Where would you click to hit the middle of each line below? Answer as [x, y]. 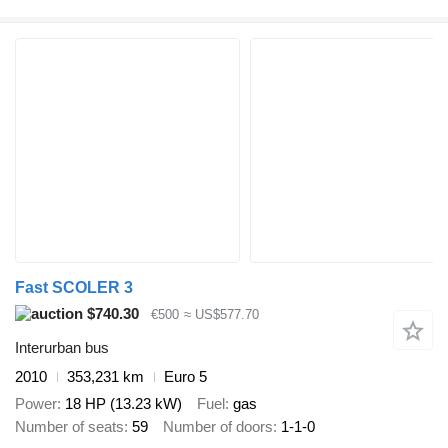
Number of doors [218, 426]
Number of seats [69, 426]
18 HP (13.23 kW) [123, 403]
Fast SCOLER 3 [74, 287]
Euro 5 [185, 377]
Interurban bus [62, 348]
